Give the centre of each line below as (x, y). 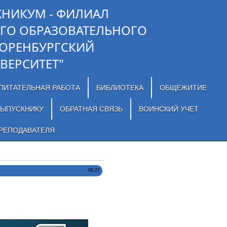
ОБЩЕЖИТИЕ (183, 88)
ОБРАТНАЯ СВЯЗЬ (91, 109)
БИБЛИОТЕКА (120, 88)
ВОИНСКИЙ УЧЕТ (168, 109)
